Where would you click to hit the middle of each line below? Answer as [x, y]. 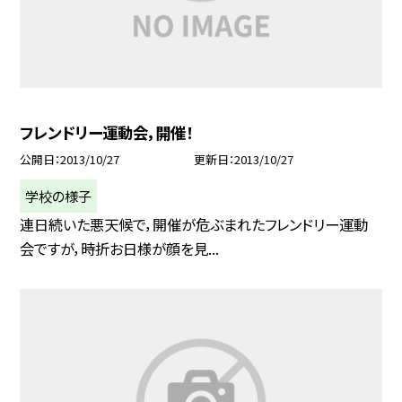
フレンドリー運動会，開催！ [107, 132]
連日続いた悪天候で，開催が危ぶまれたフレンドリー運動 [194, 224]
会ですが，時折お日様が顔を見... [120, 248]
